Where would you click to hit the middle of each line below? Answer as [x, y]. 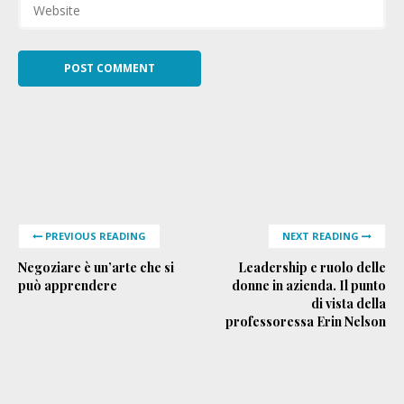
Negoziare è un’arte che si [96, 268]
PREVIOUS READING [94, 236]
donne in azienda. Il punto [309, 286]
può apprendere [68, 286]
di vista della [349, 304]
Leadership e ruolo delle [312, 268]
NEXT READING [322, 236]
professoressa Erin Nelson [306, 322]
